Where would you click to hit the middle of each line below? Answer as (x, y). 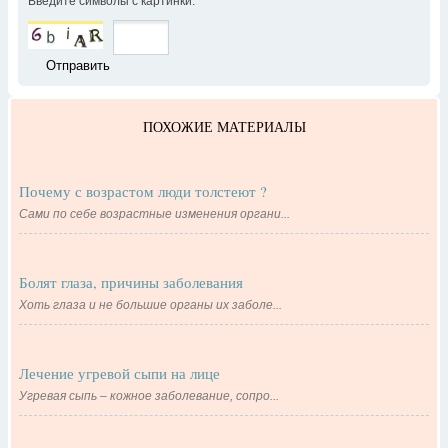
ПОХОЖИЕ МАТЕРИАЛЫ (224, 126)
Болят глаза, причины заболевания (131, 281)
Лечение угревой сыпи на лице (119, 372)
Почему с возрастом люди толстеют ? (143, 190)
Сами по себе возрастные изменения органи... (154, 213)
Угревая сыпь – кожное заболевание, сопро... (149, 395)
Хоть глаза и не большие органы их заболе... (150, 304)
